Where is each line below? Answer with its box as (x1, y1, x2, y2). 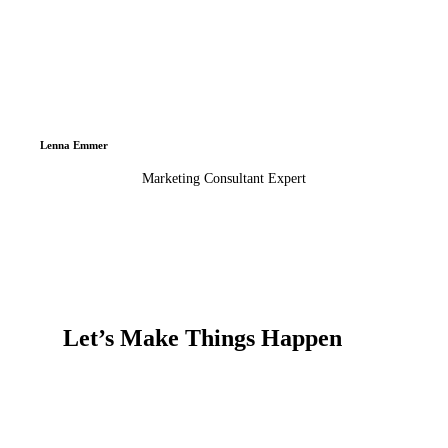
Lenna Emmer (39, 139, 108, 152)
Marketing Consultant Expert (142, 171, 306, 187)
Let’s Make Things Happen (62, 325, 342, 352)
